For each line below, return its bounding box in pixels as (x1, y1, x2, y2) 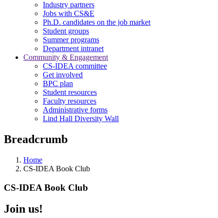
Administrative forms (43, 106, 108, 114)
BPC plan (43, 79, 73, 88)
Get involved (43, 71, 83, 79)
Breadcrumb (4, 132, 68, 145)
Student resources (43, 88, 97, 96)
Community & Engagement (23, 53, 108, 61)
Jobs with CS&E (43, 9, 94, 18)
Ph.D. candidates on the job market (43, 18, 150, 26)
